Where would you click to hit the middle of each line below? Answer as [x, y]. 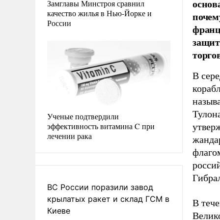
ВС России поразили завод [100, 187]
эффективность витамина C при [101, 126]
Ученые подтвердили [83, 116]
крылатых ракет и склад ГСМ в [108, 199]
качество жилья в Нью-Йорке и [99, 13]
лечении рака [69, 136]
